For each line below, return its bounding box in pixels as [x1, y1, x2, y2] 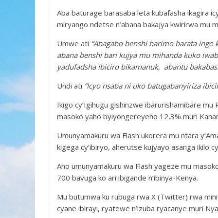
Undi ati [57, 80, 82, 91]
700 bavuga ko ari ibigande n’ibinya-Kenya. [57, 172, 198, 182]
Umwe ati [57, 38, 89, 48]
